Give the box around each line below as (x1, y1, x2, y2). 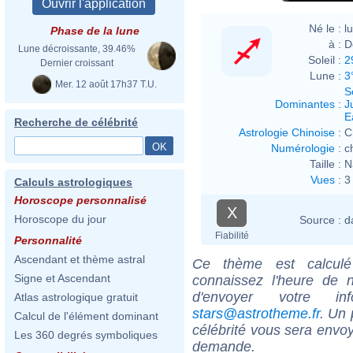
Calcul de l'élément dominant (14, 310, 158, 322)
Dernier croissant (39, 58, 113, 69)
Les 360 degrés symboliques (14, 329, 158, 341)
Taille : (310, 157, 341, 170)
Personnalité (14, 234, 82, 247)
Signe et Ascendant (14, 272, 110, 284)
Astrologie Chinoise (239, 125, 335, 139)
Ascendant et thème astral (14, 253, 145, 266)
